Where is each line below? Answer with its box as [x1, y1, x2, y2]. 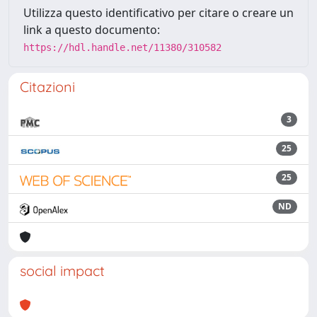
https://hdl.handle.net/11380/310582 [23, 42, 221, 53]
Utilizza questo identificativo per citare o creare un [23, 5, 294, 21]
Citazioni [20, 78, 75, 96]
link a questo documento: [23, 22, 160, 38]
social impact [20, 262, 105, 279]
